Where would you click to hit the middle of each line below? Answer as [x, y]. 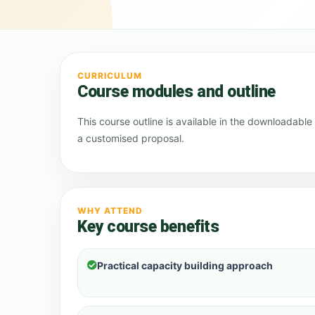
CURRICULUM [110, 76]
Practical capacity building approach [185, 265]
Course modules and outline [177, 92]
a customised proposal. [131, 138]
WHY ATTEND [110, 211]
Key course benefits [148, 227]
